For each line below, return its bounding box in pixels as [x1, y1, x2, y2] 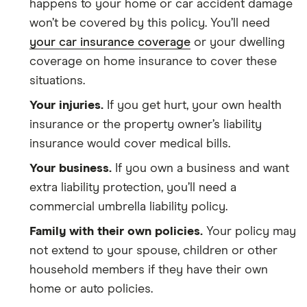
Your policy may [206, 225, 296, 238]
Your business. [29, 162, 115, 175]
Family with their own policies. [29, 225, 206, 238]
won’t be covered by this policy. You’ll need [29, 16, 270, 29]
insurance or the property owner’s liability [29, 118, 262, 131]
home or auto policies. [29, 282, 153, 295]
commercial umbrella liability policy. [29, 200, 228, 213]
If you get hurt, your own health [107, 99, 282, 112]
